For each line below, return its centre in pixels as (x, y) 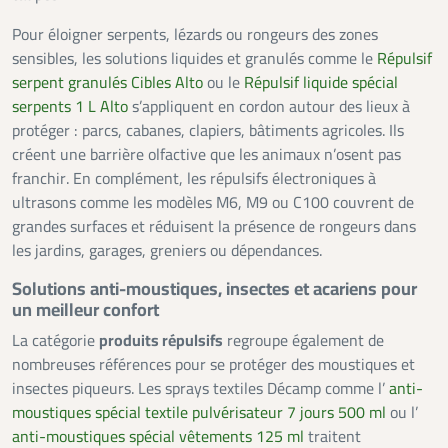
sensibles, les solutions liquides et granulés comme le (194, 58)
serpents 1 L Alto (70, 106)
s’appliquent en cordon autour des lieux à (269, 106)
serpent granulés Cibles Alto (107, 82)
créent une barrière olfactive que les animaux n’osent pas (206, 154)
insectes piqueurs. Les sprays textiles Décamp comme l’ (200, 388)
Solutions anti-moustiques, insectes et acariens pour (214, 288)
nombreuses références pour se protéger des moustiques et (213, 364)
